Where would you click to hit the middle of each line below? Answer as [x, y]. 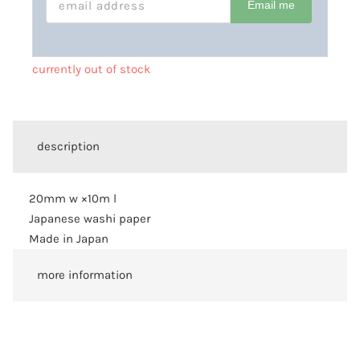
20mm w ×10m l [73, 198]
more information [85, 274]
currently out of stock [91, 70]
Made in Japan [69, 238]
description [68, 146]
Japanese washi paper [90, 218]
